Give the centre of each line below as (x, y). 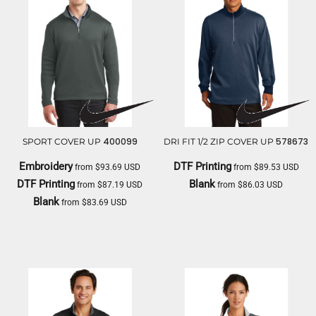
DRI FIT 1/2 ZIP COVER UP (219, 141)
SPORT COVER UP (61, 141)
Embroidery (46, 166)
